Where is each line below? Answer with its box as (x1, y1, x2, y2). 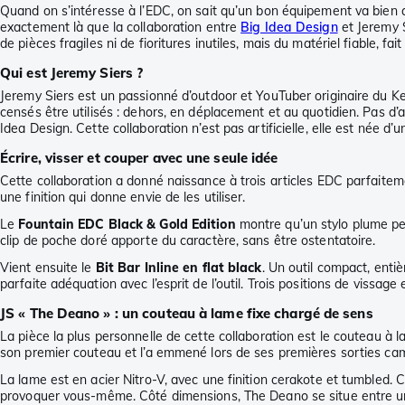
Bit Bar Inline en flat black (95, 259, 262, 276)
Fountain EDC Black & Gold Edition (18, 215, 236, 232)
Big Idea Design (240, 18, 338, 35)
